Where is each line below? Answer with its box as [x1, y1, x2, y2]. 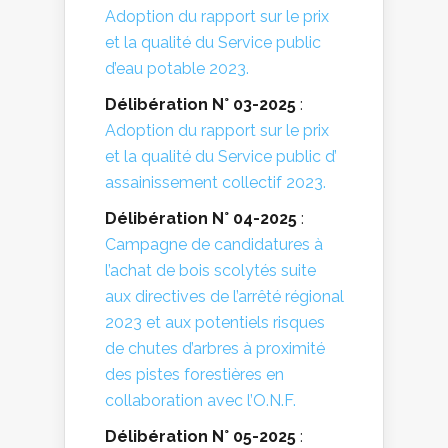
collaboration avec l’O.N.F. [105, 390, 296, 410]
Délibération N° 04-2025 [105, 208, 297, 228]
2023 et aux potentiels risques [105, 312, 325, 332]
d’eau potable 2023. [105, 58, 249, 78]
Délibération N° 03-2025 [105, 94, 296, 114]
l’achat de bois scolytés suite [105, 260, 316, 280]
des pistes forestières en [105, 364, 284, 384]
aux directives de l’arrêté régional [105, 286, 344, 306]
